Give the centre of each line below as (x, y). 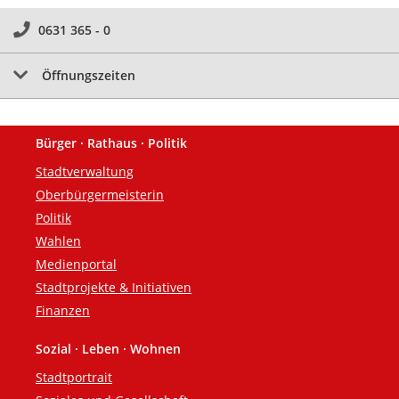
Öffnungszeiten (89, 76)
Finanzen (63, 311)
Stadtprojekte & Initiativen (114, 288)
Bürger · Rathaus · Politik (111, 143)
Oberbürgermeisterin (100, 195)
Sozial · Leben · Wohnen (108, 349)
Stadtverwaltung (85, 172)
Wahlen (58, 241)
